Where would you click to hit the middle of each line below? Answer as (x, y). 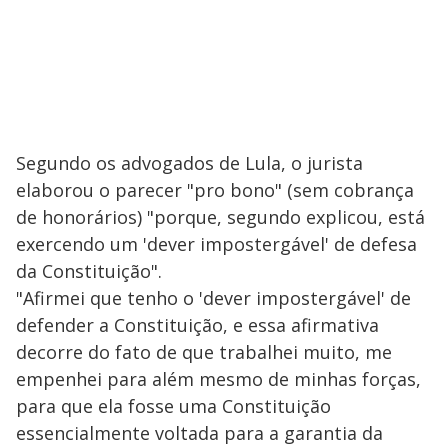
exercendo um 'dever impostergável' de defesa (216, 244)
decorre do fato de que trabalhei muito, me (204, 352)
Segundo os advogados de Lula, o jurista (189, 163)
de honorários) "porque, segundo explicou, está (220, 217)
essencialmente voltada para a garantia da (199, 433)
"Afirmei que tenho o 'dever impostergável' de (213, 298)
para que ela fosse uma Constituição (173, 406)
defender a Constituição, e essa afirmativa (197, 325)
